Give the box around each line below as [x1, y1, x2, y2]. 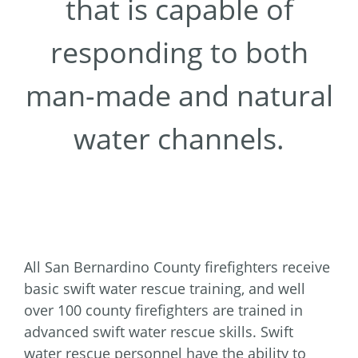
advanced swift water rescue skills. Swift [24, 322, 293, 342]
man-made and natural [25, 76, 333, 116]
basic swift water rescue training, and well [24, 279, 305, 299]
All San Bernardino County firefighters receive [24, 257, 330, 277]
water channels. [74, 119, 284, 159]
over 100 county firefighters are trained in [24, 300, 303, 320]
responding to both [50, 33, 308, 73]
